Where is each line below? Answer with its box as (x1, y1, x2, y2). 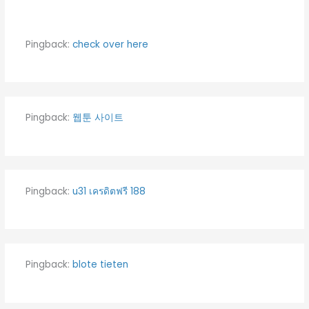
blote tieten (72, 258, 128, 272)
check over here (72, 37, 148, 51)
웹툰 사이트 (72, 111, 123, 125)
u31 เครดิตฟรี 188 (72, 184, 146, 198)
